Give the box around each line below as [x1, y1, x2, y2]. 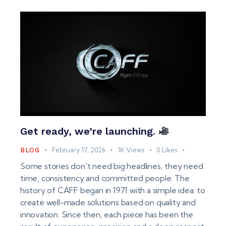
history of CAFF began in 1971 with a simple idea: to [20, 185, 205, 195]
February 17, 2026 [51, 145, 105, 154]
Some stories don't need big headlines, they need [20, 160, 203, 171]
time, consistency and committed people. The [20, 173, 190, 183]
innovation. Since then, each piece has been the [20, 209, 193, 219]
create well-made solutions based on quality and [20, 197, 196, 207]
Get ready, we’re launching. [20, 125, 158, 137]
